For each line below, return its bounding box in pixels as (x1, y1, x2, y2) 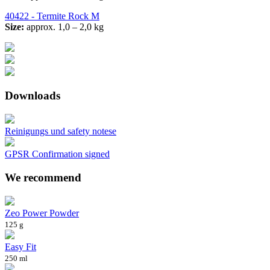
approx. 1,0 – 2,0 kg (24, 21, 104, 32)
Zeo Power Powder (5, 207, 79, 218)
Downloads (5, 89, 60, 102)
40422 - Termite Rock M (5, 10, 99, 21)
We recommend (5, 171, 81, 184)
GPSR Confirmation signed (5, 149, 110, 160)
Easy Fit (5, 241, 36, 252)
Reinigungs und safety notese (5, 126, 116, 137)
